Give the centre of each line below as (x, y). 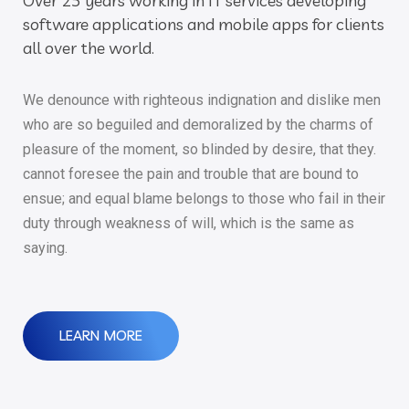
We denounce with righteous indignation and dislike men (202, 100)
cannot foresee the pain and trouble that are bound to (191, 173)
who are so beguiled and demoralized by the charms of (198, 124)
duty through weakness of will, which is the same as (189, 223)
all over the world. (89, 47)
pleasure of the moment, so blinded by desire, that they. (199, 149)
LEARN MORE (101, 335)
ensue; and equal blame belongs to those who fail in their (204, 198)
